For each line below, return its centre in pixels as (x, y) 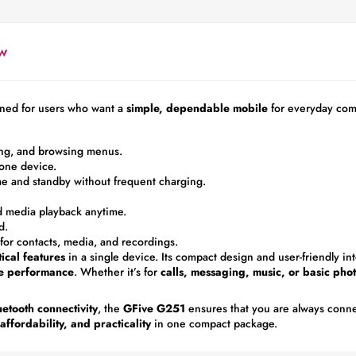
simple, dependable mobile (197, 108)
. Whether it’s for (117, 272)
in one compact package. (214, 324)
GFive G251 (154, 309)
